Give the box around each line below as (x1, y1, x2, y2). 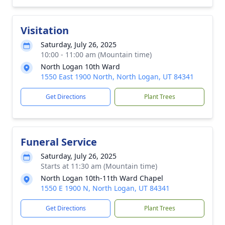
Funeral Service (21, 135, 97, 149)
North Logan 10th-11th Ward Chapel (41, 173, 163, 183)
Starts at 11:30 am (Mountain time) (41, 161, 157, 171)
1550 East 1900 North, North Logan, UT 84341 (41, 72, 194, 81)
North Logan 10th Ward (41, 62, 120, 71)
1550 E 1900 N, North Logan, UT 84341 (41, 183, 170, 193)
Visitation (21, 24, 69, 37)
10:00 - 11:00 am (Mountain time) (41, 50, 152, 59)
